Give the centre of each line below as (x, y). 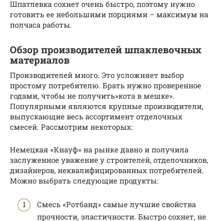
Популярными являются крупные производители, (107, 106)
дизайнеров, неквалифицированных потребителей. (107, 170)
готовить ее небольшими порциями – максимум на (109, 14)
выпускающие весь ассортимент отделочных (96, 116)
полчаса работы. (41, 24)
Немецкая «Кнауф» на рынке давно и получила (99, 149)
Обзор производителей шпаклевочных (106, 50)
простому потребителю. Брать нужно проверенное (106, 85)
